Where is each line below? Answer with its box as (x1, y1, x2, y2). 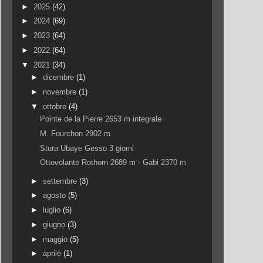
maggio (42, 234, 70, 244)
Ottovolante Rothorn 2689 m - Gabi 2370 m (40, 158, 187, 167)
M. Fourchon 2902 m (40, 129, 111, 138)
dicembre (42, 73, 76, 82)
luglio (42, 205, 63, 215)
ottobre (42, 102, 69, 111)
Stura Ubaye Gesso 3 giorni (40, 143, 134, 153)
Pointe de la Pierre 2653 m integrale (40, 114, 162, 124)
